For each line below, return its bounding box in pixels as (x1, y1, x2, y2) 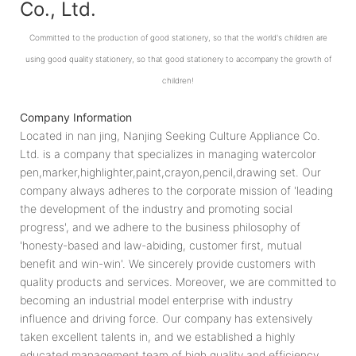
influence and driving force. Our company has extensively (20, 311, 312, 325)
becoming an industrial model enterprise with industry (20, 292, 292, 307)
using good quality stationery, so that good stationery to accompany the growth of (25, 53, 331, 64)
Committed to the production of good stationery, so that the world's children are (29, 32, 327, 42)
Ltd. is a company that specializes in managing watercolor (20, 146, 316, 161)
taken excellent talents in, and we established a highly (20, 329, 295, 343)
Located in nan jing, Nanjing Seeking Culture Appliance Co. (20, 128, 320, 142)
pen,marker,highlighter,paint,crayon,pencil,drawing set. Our (20, 164, 321, 179)
